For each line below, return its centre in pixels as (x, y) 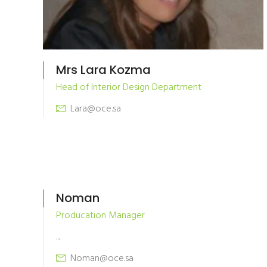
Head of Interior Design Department (129, 88)
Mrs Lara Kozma (103, 70)
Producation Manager (100, 216)
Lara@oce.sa (94, 109)
